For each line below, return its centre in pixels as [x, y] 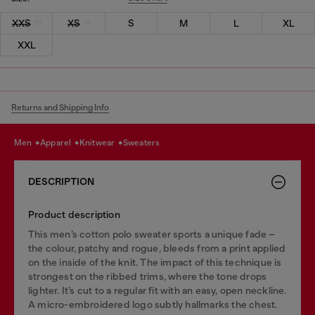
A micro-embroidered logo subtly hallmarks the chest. [153, 304]
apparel [59, 143]
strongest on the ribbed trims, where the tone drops [148, 276]
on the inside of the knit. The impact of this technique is [155, 262]
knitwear [101, 143]
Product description [74, 214]
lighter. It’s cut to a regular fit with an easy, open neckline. [157, 290]
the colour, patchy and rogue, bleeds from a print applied [157, 248]
